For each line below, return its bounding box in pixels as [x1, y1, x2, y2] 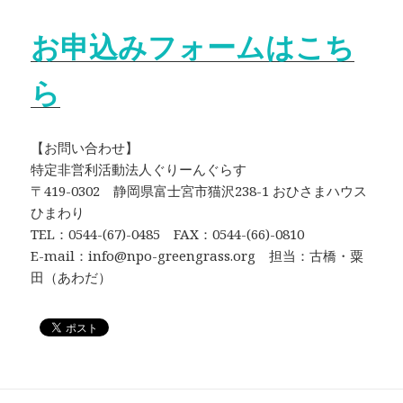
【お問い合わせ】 [31, 138, 139, 157]
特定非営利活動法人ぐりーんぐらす [31, 159, 247, 178]
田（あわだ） [31, 267, 112, 286]
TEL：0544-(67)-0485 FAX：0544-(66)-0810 [31, 224, 305, 243]
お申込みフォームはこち [31, 26, 355, 66]
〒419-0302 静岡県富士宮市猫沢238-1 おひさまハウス [31, 181, 368, 200]
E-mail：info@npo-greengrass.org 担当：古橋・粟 [31, 246, 364, 264]
